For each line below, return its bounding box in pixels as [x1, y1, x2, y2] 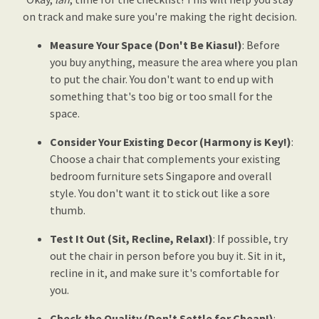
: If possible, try [213, 231, 288, 246]
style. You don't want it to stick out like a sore [50, 186, 270, 201]
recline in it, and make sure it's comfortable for [50, 266, 279, 281]
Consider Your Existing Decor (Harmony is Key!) [50, 135, 291, 150]
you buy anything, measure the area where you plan [50, 55, 298, 70]
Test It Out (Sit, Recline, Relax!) [50, 231, 213, 246]
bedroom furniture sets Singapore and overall [50, 169, 272, 184]
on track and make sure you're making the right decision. [22, 9, 297, 24]
